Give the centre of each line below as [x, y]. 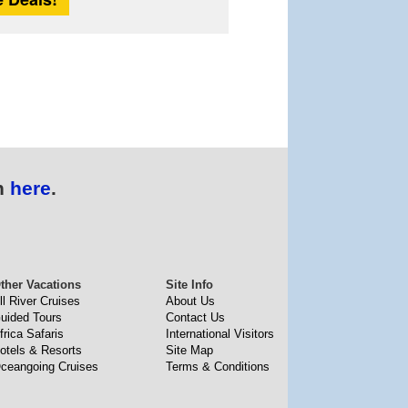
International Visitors [220, 334]
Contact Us [195, 317]
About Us [190, 301]
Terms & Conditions [218, 367]
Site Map [189, 350]
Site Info [189, 285]
